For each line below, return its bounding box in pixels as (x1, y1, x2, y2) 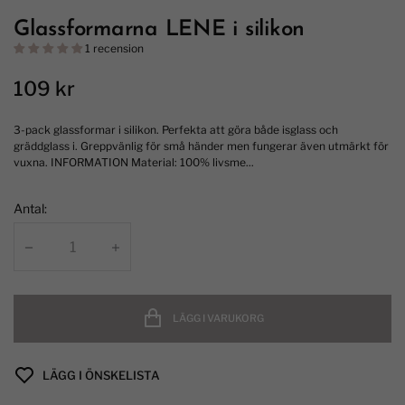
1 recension (85, 42, 144, 56)
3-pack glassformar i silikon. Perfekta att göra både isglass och (14, 123, 338, 137)
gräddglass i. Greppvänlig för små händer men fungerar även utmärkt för (14, 139, 389, 154)
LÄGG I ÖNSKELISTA (42, 367, 160, 382)
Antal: (14, 201, 47, 217)
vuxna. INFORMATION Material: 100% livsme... (14, 155, 254, 170)
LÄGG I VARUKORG (172, 312, 264, 325)
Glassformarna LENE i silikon (14, 19, 306, 42)
